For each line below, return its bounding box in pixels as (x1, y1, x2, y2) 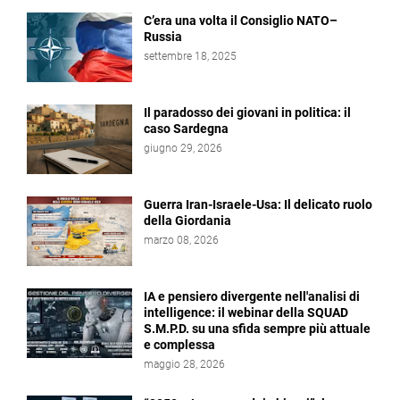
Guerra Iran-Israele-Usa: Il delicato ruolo (144, 197, 372, 212)
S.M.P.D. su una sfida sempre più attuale (144, 321, 371, 336)
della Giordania (144, 213, 231, 228)
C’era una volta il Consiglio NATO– (144, 13, 337, 28)
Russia (144, 29, 182, 44)
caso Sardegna (144, 121, 229, 136)
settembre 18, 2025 (144, 50, 237, 62)
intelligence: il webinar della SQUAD (144, 305, 348, 320)
